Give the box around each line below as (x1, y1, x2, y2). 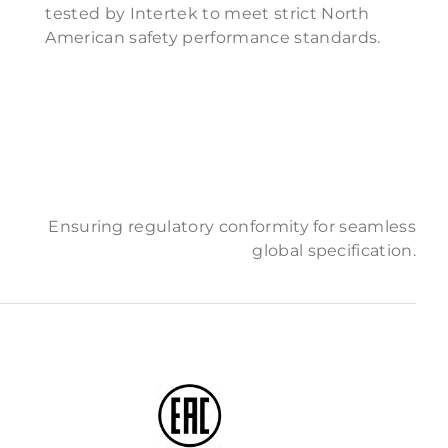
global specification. (252, 241, 416, 260)
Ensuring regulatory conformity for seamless (48, 217, 416, 236)
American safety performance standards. (45, 28, 381, 47)
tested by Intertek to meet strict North (45, 4, 370, 23)
